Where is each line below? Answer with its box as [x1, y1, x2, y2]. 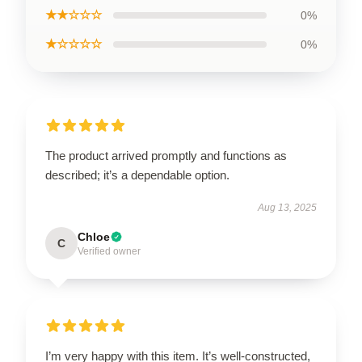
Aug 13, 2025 [258, 202, 317, 213]
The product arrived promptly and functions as [45, 149, 287, 162]
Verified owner [78, 246, 141, 257]
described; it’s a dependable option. [45, 168, 229, 182]
